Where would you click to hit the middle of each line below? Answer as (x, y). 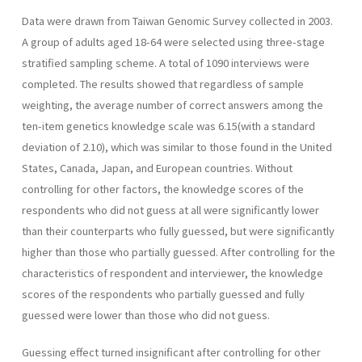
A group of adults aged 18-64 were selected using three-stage (173, 41)
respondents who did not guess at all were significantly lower (170, 209)
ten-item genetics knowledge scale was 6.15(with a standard (168, 125)
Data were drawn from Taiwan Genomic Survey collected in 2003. (177, 20)
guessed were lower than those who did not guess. (146, 314)
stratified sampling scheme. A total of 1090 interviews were (166, 62)
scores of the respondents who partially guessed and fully (163, 293)
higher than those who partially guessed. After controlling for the (179, 251)
